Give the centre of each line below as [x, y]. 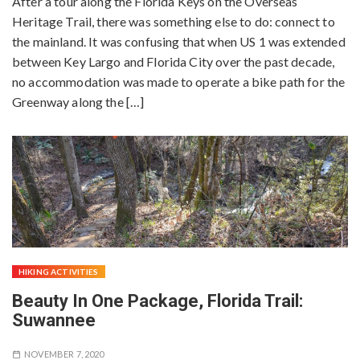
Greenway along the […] [78, 101]
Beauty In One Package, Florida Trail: [157, 301]
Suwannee [54, 321]
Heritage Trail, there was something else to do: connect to [174, 21]
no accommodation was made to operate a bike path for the [179, 81]
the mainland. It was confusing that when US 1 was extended [179, 41]
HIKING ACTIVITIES [59, 272]
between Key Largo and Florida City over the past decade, [174, 61]
